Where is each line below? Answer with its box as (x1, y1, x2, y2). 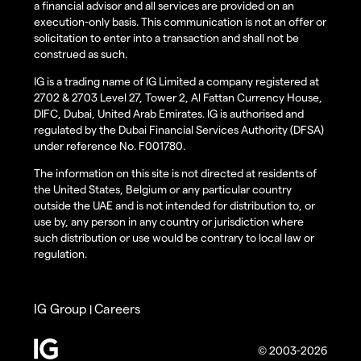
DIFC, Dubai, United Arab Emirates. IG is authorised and (34, 106, 304, 121)
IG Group (34, 301, 87, 317)
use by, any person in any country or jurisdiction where (34, 214, 304, 229)
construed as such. (34, 47, 127, 61)
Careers (94, 301, 140, 317)
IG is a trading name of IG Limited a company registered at (34, 74, 319, 89)
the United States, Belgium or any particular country (34, 182, 292, 197)
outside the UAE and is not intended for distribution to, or (34, 198, 315, 213)
